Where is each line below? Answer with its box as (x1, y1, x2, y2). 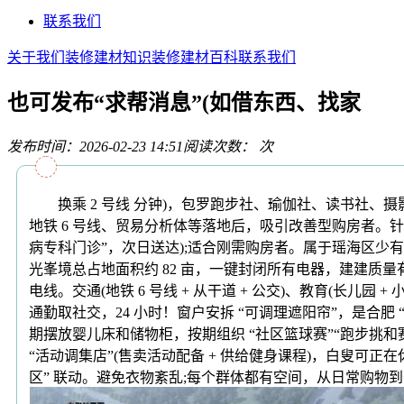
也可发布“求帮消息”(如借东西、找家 (7, 90, 361, 115)
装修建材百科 (151, 49, 238, 65)
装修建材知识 (65, 49, 151, 65)
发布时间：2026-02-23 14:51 (7, 138, 183, 154)
